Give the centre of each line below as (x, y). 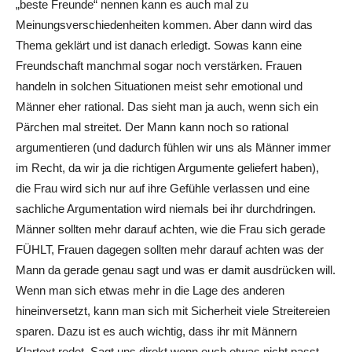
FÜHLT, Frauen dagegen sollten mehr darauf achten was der (170, 249)
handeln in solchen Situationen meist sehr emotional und (159, 86)
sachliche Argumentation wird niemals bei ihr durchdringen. (166, 208)
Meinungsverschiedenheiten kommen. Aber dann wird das (164, 24)
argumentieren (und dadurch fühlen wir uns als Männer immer (173, 147)
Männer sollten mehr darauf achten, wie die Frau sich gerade (170, 229)
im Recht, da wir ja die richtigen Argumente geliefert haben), (167, 167)
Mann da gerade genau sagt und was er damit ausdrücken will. (176, 269)
